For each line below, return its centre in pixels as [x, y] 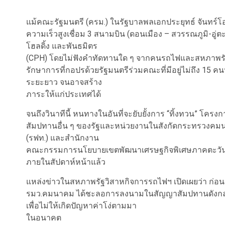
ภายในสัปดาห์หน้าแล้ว [66, 162]
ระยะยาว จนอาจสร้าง [64, 82]
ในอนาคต [44, 218]
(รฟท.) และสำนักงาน [63, 138]
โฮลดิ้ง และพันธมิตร [62, 46]
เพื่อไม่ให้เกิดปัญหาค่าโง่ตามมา [81, 206]
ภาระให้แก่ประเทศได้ [64, 94]
